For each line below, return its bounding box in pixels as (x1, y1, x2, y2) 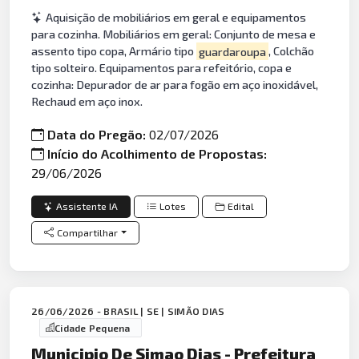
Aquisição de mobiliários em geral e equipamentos (46, 10, 307, 25)
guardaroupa (198, 44, 266, 58)
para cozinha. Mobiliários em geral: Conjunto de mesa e (31, 27, 317, 42)
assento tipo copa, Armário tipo (31, 44, 197, 58)
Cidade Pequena (54, 321, 131, 333)
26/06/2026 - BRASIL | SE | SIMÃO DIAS (31, 305, 225, 317)
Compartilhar (57, 226, 119, 239)
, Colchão (268, 44, 314, 58)
